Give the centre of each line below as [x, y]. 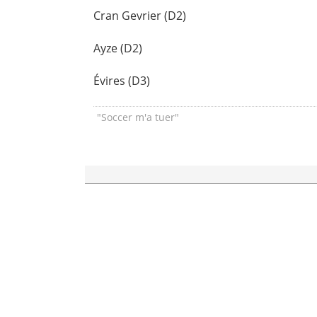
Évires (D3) [122, 81]
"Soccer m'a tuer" [138, 117]
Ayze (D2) [118, 48]
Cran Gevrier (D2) [140, 16]
